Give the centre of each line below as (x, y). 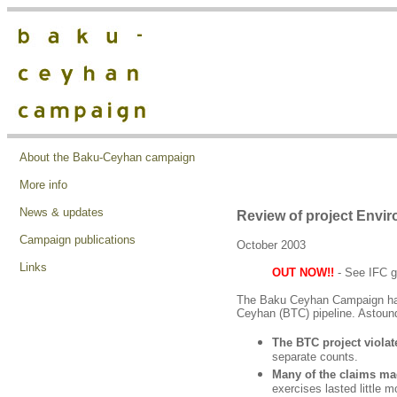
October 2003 (271, 245)
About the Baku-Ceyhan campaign (107, 157)
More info (43, 185)
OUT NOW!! (303, 272)
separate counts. (315, 358)
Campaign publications (78, 240)
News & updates (62, 212)
